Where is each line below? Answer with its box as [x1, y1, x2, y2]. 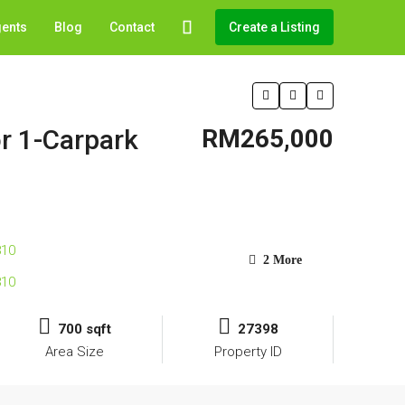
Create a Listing [229, 20, 320, 34]
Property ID [213, 344, 282, 361]
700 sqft [58, 321, 112, 338]
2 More [259, 253, 302, 268]
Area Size [45, 344, 105, 361]
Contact [109, 20, 155, 34]
